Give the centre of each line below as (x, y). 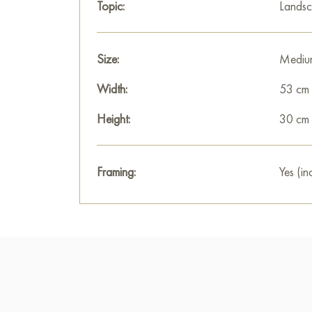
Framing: (116, 172)
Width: (112, 89)
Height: (114, 119)
